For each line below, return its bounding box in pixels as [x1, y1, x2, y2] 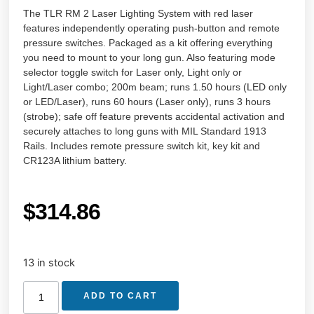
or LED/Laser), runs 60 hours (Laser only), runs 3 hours [23, 96, 271, 108]
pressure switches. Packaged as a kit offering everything [23, 37, 273, 49]
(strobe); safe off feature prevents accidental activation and [23, 111, 285, 123]
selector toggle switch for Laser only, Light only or [23, 67, 243, 78]
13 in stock [23, 257, 76, 270]
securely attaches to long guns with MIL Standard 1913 [23, 125, 267, 137]
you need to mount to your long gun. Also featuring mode [23, 52, 276, 64]
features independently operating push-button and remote [23, 22, 280, 34]
